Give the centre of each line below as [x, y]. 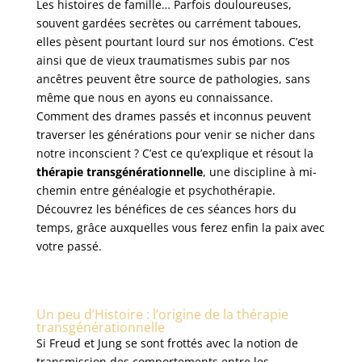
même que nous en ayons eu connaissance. [154, 98]
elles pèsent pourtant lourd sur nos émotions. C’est [175, 42]
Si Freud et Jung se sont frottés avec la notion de [167, 343]
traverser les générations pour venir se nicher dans [175, 135]
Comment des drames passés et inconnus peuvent [173, 116]
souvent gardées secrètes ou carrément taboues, [168, 23]
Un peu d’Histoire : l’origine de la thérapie [162, 315]
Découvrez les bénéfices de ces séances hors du [166, 209]
